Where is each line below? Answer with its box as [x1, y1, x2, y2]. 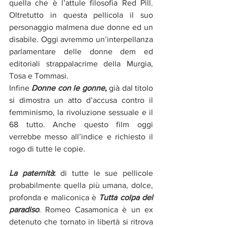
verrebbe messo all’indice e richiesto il [9, 132, 153, 141]
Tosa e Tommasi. [9, 71, 70, 80]
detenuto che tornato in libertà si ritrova [9, 217, 153, 226]
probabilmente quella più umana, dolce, [9, 180, 153, 190]
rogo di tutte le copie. [9, 144, 85, 153]
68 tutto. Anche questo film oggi [9, 120, 153, 129]
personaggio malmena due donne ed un [9, 22, 153, 31]
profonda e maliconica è [9, 193, 99, 202]
